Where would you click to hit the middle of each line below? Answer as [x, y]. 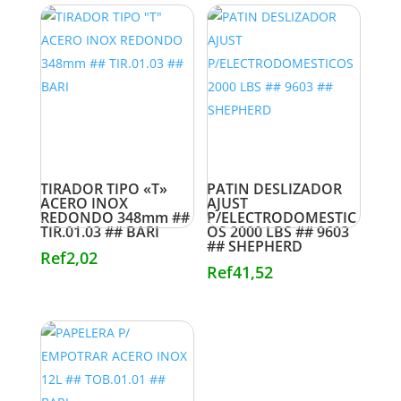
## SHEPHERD [255, 246]
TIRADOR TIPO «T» [103, 188]
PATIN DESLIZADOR [275, 188]
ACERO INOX [84, 203]
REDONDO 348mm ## [115, 217]
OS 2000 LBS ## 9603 [278, 231]
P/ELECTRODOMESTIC [282, 217]
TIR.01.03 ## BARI [99, 231]
